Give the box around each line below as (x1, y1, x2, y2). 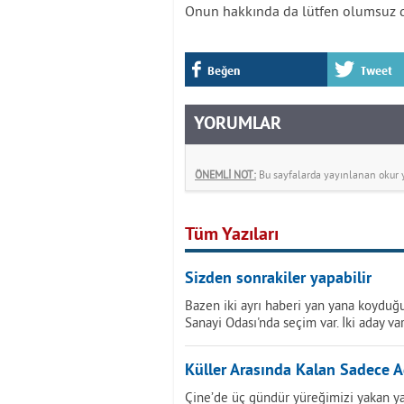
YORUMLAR (194, 113, 281, 136)
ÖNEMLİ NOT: (195, 168, 256, 181)
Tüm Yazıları (185, 224, 279, 247)
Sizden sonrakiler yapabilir (185, 269, 372, 289)
